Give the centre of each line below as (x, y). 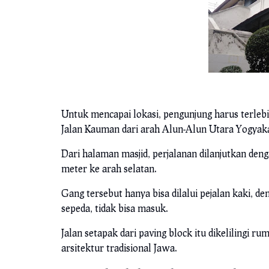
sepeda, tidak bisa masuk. (116, 208)
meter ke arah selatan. (109, 169)
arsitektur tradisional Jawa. (119, 248)
